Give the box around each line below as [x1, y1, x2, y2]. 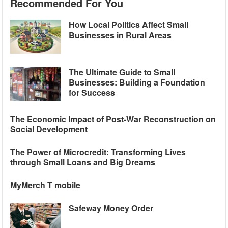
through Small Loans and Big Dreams [10, 156, 156, 168]
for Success [69, 86, 116, 98]
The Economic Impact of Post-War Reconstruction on [10, 113, 216, 125]
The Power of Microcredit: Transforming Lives [10, 146, 186, 158]
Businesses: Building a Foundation [69, 76, 206, 88]
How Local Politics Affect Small [69, 19, 189, 31]
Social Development [10, 123, 88, 135]
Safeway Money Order [69, 202, 154, 214]
